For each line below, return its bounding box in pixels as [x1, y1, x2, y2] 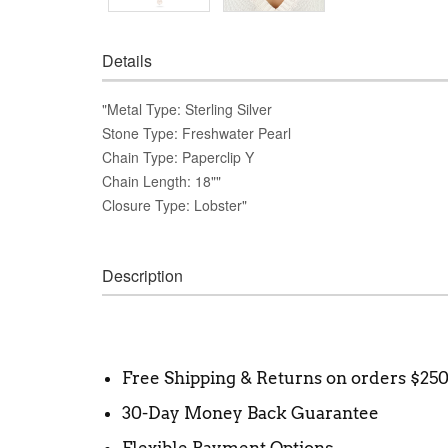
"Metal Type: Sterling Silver [102, 98, 272, 119]
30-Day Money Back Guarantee [122, 402, 379, 423]
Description [102, 263, 183, 287]
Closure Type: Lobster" [102, 194, 247, 215]
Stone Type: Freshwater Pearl [102, 122, 291, 143]
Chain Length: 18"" [102, 170, 221, 191]
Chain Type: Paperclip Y [102, 146, 254, 167]
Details [102, 48, 152, 72]
